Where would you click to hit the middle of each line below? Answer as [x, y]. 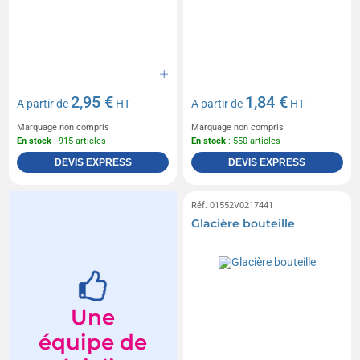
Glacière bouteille [243, 224]
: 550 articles [253, 141]
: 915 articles [79, 141]
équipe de [93, 343]
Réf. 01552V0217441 [232, 206]
